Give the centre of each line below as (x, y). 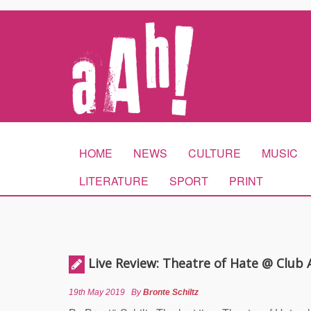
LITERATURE (114, 181)
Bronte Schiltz (171, 292)
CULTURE (215, 153)
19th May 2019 (97, 292)
